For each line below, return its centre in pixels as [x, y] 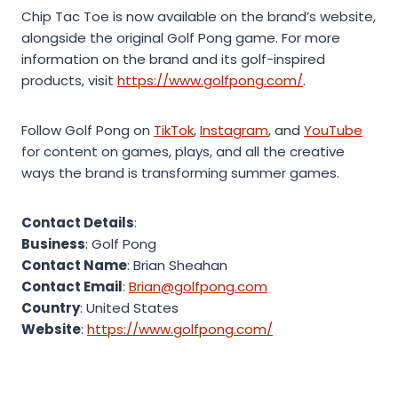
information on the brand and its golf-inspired [173, 59]
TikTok [174, 130]
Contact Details [78, 222]
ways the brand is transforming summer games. [180, 172]
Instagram [234, 130]
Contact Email [72, 286]
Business [53, 243]
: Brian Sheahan [177, 265]
